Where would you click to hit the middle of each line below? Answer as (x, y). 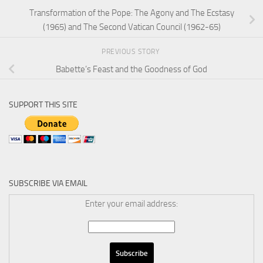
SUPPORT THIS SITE (43, 104)
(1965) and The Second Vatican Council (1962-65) (131, 27)
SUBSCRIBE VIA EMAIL (48, 183)
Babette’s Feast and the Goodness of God (131, 69)
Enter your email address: (131, 203)
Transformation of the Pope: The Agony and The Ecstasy (131, 13)
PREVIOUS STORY (131, 51)
